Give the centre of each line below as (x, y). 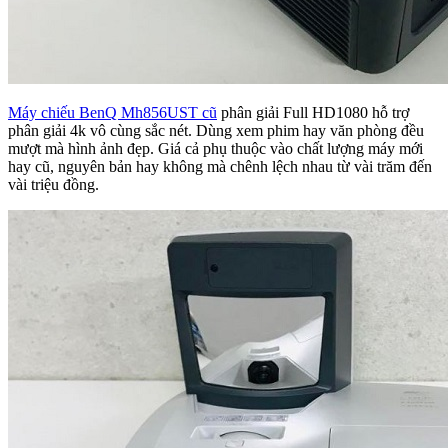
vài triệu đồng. (53, 184)
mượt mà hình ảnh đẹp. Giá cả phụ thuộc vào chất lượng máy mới (215, 148)
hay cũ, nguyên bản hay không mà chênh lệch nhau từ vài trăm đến (220, 166)
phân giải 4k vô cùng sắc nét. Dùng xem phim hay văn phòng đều (216, 130)
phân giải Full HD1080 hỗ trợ (313, 112)
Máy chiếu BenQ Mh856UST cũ (112, 112)
